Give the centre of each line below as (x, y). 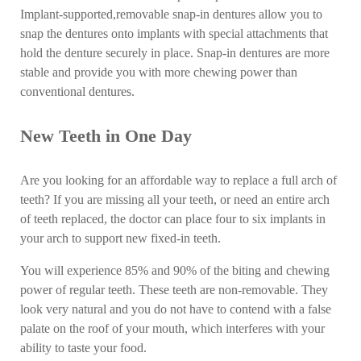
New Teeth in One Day (106, 136)
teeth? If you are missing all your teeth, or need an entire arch (175, 199)
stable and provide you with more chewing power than (159, 73)
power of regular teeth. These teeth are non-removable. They (174, 290)
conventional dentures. (78, 92)
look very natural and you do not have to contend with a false (176, 310)
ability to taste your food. (84, 349)
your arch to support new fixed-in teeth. (121, 238)
